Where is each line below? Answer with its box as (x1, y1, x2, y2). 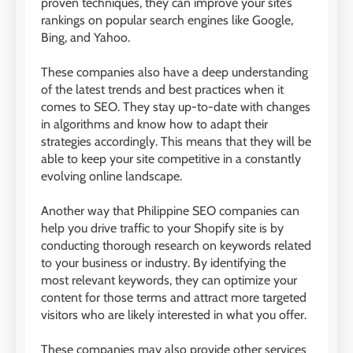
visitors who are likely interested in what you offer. (41, 307, 307, 323)
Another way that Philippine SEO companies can (41, 203, 299, 219)
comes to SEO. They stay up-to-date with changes (41, 99, 310, 115)
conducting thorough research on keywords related (41, 238, 311, 254)
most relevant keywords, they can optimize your (41, 273, 297, 288)
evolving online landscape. (41, 169, 182, 184)
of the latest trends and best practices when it (41, 82, 284, 98)
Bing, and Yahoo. (41, 30, 130, 46)
